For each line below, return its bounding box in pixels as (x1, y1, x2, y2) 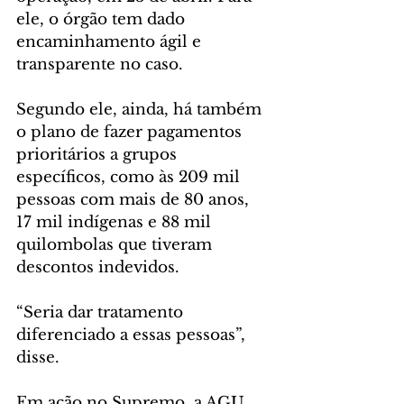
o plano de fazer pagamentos (16, 123, 246, 142)
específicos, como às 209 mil (16, 168, 244, 188)
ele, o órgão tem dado (16, 10, 189, 30)
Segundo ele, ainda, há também (16, 100, 266, 120)
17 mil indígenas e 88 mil (16, 213, 216, 233)
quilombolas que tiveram (16, 235, 216, 255)
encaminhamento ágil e (16, 32, 206, 52)
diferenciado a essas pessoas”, (16, 326, 250, 345)
